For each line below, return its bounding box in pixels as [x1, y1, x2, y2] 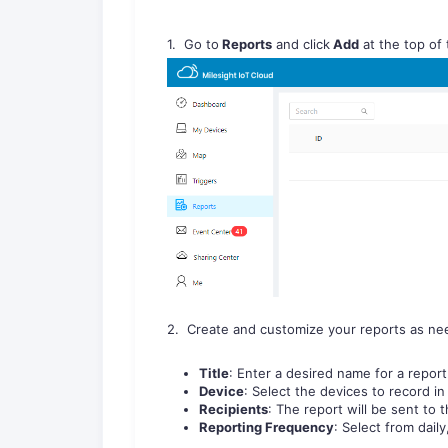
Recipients [199, 401, 268, 418]
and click [272, 36, 330, 53]
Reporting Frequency [199, 419, 334, 436]
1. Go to [167, 36, 219, 53]
